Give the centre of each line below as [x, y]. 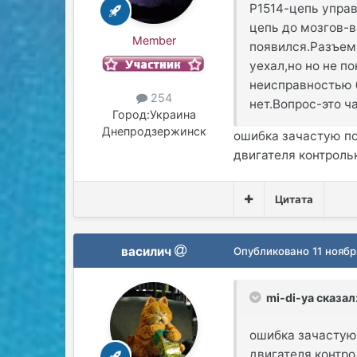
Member [154, 40]
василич [147, 251]
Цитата [294, 199]
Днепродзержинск [154, 131]
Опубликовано [273, 251]
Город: [131, 114]
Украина [173, 114]
